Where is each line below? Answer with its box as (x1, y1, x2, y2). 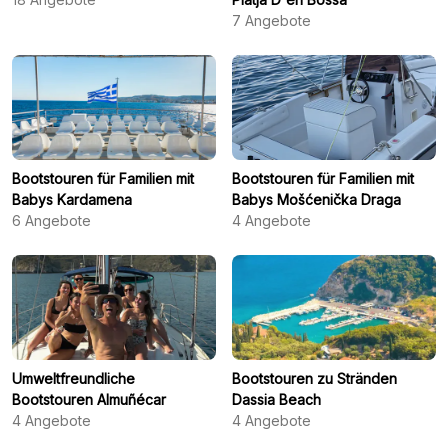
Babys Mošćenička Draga (232, 190, 401, 208)
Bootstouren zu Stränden (232, 369, 397, 387)
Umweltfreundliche (12, 369, 135, 387)
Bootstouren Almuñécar (12, 390, 166, 408)
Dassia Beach (232, 390, 321, 408)
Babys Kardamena (12, 190, 132, 208)
